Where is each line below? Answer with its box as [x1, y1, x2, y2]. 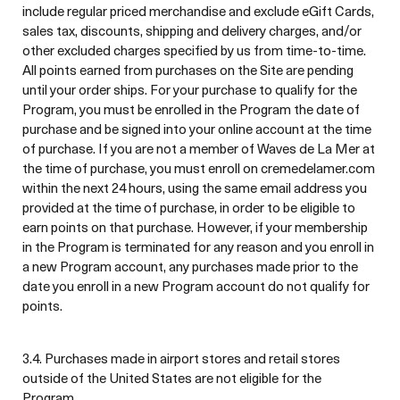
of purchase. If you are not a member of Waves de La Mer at [22, 138, 375, 158]
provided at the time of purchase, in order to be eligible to [22, 197, 355, 217]
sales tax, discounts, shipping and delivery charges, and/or [22, 21, 362, 40]
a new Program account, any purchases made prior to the [22, 256, 358, 276]
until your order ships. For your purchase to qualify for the [22, 79, 357, 99]
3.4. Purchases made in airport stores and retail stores [22, 348, 340, 368]
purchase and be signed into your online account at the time [22, 119, 371, 138]
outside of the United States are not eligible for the [22, 368, 321, 387]
